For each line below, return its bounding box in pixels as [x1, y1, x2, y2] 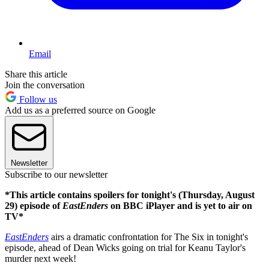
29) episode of [5, 201, 62, 211]
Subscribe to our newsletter [5, 169, 107, 180]
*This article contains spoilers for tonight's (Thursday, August [5, 190, 255, 201]
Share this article [5, 69, 67, 80]
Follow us [17, 94, 57, 105]
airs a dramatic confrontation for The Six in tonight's [49, 232, 248, 243]
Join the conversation [5, 80, 85, 91]
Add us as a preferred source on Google [5, 105, 156, 116]
